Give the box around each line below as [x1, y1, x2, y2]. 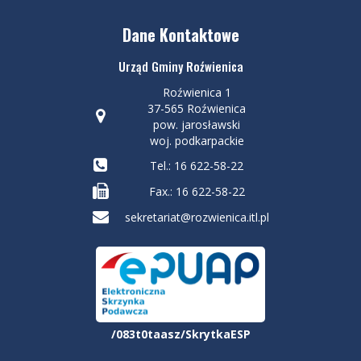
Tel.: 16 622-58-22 [150, 157, 243, 173]
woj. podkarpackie [149, 132, 244, 148]
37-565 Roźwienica [147, 100, 246, 116]
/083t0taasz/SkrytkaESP [110, 326, 251, 342]
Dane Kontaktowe [122, 22, 239, 47]
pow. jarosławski [153, 116, 240, 132]
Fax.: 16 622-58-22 [148, 183, 245, 199]
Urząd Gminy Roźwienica [118, 56, 243, 75]
